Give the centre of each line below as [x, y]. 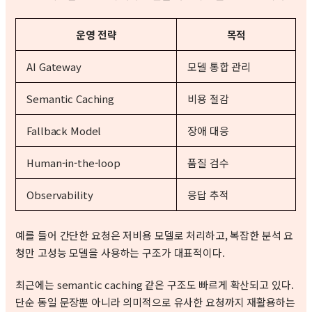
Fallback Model [64, 130]
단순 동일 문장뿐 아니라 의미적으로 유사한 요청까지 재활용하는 [155, 302]
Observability [60, 194]
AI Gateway [54, 66]
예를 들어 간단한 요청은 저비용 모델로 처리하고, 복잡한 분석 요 [155, 235]
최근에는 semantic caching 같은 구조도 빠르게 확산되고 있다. [155, 285]
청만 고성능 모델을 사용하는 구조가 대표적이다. [120, 253]
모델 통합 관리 [219, 66]
